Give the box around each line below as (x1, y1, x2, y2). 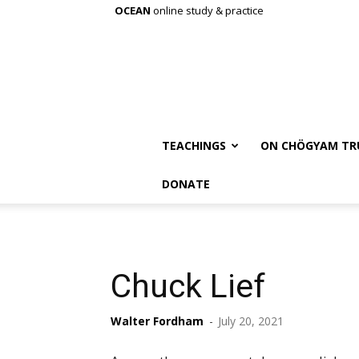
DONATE (162, 176, 210, 192)
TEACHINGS (162, 138, 226, 153)
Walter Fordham (111, 313, 204, 329)
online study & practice (151, 3, 264, 18)
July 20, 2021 (218, 313, 284, 329)
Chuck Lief (111, 267, 265, 305)
